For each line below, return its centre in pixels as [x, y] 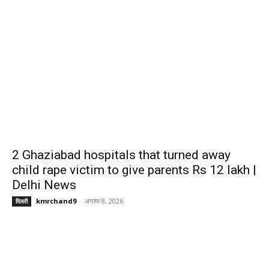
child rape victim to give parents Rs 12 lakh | [134, 170]
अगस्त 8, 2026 [104, 201]
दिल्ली [22, 201]
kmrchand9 [56, 201]
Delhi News [44, 185]
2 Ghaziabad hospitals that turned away [121, 155]
